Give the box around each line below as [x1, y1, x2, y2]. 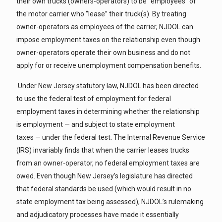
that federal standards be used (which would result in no [16, 185, 191, 193]
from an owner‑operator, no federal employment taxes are [16, 159, 200, 167]
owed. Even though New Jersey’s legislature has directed [16, 172, 193, 180]
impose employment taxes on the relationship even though [16, 36, 200, 44]
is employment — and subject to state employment [16, 120, 175, 128]
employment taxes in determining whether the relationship [16, 108, 200, 115]
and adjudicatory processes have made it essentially [16, 211, 179, 219]
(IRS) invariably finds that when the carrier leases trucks [16, 146, 189, 154]
